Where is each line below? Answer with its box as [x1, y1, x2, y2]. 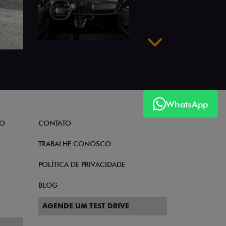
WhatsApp [166, 98, 208, 109]
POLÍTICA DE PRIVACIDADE [38, 160, 125, 168]
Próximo [154, 49, 184, 59]
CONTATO [38, 119, 71, 127]
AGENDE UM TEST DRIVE [42, 202, 129, 210]
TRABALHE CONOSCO [38, 140, 111, 148]
